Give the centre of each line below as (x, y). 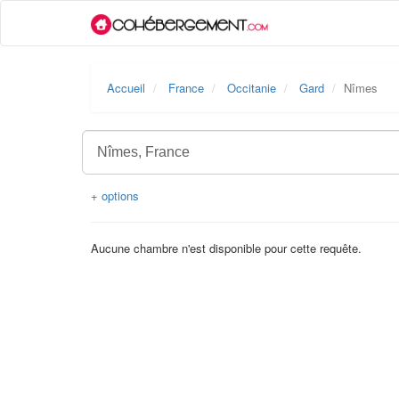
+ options (115, 195)
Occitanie (252, 88)
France (186, 88)
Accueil (126, 88)
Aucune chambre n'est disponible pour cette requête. (226, 248)
